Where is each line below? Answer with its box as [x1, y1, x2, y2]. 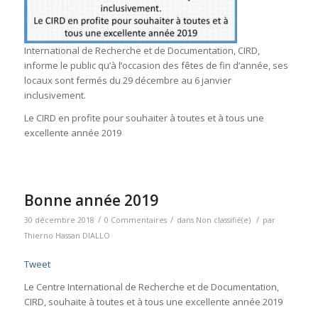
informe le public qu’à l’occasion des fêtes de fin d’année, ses [23, 58, 288, 72]
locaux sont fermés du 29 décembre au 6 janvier [23, 73, 231, 87]
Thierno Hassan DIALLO [23, 230, 110, 241]
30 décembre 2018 [23, 214, 94, 225]
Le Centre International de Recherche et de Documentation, [23, 280, 279, 293]
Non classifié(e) [195, 214, 251, 225]
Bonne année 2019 [23, 190, 158, 210]
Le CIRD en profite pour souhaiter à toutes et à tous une [23, 111, 264, 124]
